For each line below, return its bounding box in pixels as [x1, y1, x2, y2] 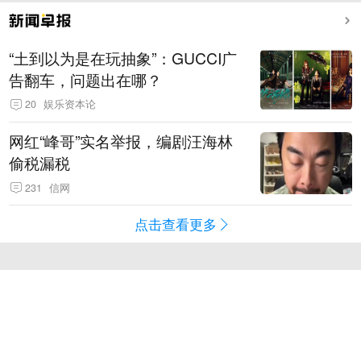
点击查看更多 [135, 214, 218, 234]
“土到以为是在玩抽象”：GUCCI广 [9, 46, 238, 69]
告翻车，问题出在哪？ [9, 68, 163, 91]
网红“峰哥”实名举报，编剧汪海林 [9, 130, 234, 153]
